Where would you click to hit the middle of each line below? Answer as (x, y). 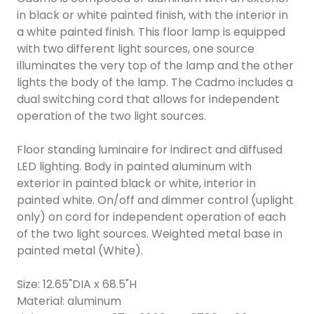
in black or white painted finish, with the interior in (152, 15)
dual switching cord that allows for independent (148, 99)
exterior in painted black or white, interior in (136, 183)
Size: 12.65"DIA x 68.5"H (77, 284)
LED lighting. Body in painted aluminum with (134, 166)
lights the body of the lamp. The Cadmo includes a (155, 82)
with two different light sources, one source (136, 48)
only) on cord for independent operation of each (151, 217)
